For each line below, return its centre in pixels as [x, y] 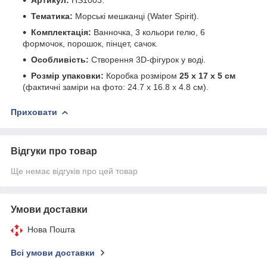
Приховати [34, 112]
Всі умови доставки [53, 252]
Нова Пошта [51, 229]
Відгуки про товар [54, 151]
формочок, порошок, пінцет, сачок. [90, 43]
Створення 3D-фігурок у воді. [147, 59]
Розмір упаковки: [67, 75]
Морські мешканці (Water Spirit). [136, 16]
